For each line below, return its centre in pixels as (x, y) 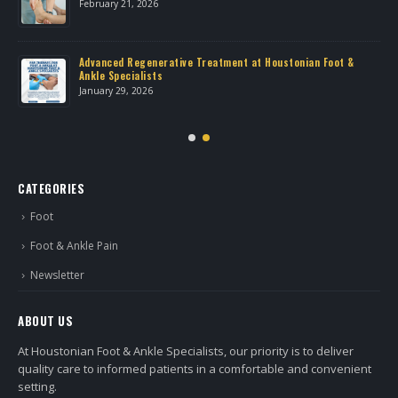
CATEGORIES (51, 189)
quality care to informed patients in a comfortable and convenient (195, 368)
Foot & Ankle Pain (74, 245)
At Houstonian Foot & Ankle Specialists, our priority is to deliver (186, 350)
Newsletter (57, 275)
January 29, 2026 (115, 91)
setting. (37, 386)
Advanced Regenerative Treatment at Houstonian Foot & (216, 62)
